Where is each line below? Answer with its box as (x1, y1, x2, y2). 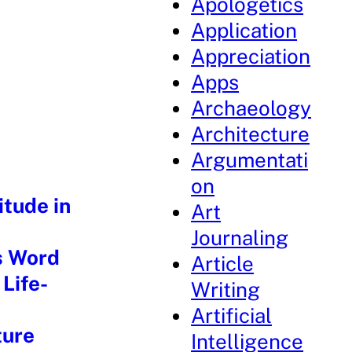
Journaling (191, 225, 289, 250)
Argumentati (191, 148, 309, 172)
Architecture (191, 122, 310, 146)
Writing (191, 277, 261, 302)
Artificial (191, 303, 273, 328)
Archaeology (191, 96, 312, 120)
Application (191, 18, 298, 42)
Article (191, 251, 255, 276)
